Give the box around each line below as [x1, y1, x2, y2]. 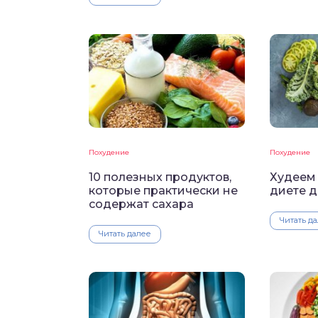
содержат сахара [89, 197, 194, 212]
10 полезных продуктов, [89, 170, 231, 185]
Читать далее [99, 229, 151, 239]
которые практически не [89, 184, 238, 198]
